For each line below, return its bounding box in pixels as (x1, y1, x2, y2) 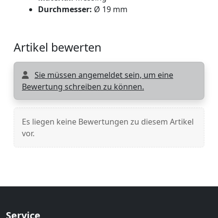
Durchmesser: (37, 3, 92, 15)
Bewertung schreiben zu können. (22, 81, 144, 92)
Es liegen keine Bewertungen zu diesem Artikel (22, 116, 194, 127)
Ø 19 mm (91, 3, 127, 15)
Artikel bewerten (14, 39, 102, 55)
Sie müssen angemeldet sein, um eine (35, 69, 173, 80)
